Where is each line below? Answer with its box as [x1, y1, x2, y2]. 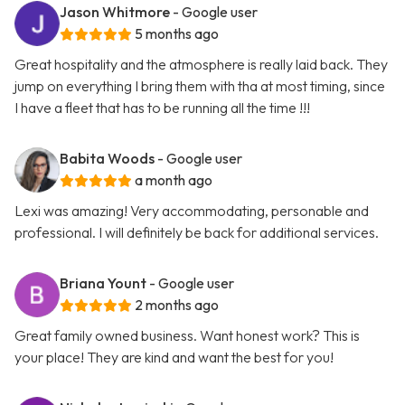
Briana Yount [60, 274, 146, 293]
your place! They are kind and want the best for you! [14, 348, 334, 367]
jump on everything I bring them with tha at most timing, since [14, 77, 385, 96]
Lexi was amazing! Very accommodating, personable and [14, 202, 369, 221]
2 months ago [135, 296, 219, 315]
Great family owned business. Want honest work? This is [14, 326, 360, 345]
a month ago [135, 171, 212, 190]
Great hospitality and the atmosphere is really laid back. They [14, 55, 388, 74]
